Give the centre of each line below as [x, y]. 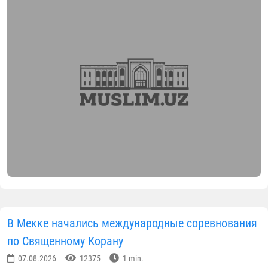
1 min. [132, 259]
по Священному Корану [65, 241]
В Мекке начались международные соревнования [132, 223]
